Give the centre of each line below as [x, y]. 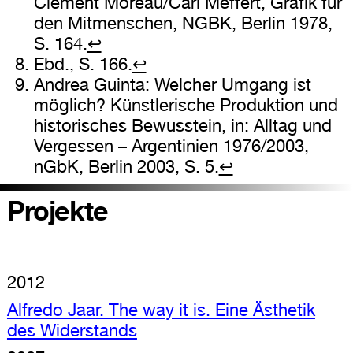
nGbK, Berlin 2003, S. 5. [126, 167]
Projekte [57, 211]
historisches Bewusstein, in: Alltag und [182, 126]
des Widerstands [72, 331]
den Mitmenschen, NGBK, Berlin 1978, [183, 23]
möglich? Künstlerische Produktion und [186, 105]
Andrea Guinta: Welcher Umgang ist [172, 85]
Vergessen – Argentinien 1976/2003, [171, 146]
